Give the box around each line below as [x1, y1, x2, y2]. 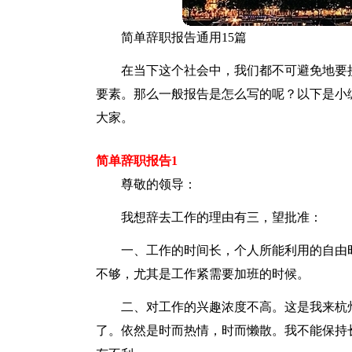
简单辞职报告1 [96, 154, 178, 167]
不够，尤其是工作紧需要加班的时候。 [96, 267, 310, 280]
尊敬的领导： [121, 178, 196, 191]
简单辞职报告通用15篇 [121, 31, 247, 44]
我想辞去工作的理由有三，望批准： [121, 211, 322, 224]
